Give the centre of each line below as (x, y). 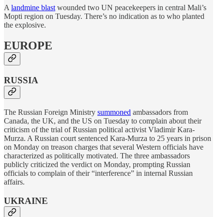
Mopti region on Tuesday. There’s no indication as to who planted (104, 16)
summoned (114, 112)
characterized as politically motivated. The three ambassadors (97, 155)
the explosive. (25, 25)
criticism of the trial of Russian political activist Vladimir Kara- (99, 129)
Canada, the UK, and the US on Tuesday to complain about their (103, 121)
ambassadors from (159, 112)
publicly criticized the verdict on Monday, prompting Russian (97, 164)
